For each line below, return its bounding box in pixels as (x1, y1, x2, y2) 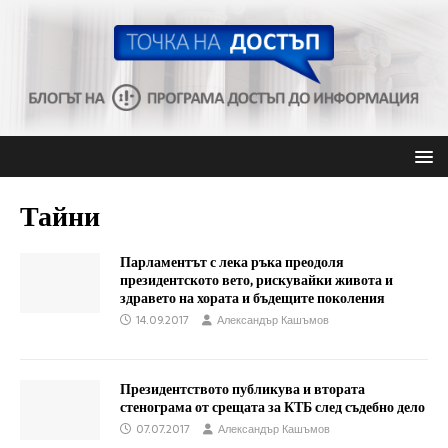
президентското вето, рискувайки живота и (120, 270, 393, 289)
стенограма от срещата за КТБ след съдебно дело (120, 397, 425, 416)
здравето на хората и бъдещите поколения (120, 288, 385, 307)
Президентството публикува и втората (120, 379, 365, 398)
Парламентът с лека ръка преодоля (120, 252, 344, 271)
